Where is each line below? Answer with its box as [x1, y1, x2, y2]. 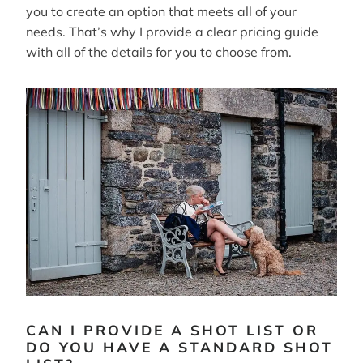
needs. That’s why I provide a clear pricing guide [26, 23, 318, 41]
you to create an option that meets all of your [26, 3, 297, 20]
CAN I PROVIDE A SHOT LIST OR [26, 321, 318, 340]
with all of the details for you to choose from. [26, 44, 292, 61]
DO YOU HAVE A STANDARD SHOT [26, 338, 333, 357]
